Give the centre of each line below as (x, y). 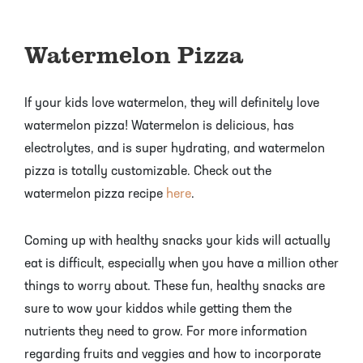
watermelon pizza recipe (95, 194)
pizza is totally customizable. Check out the (148, 171)
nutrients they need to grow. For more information (166, 332)
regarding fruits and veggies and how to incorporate (173, 354)
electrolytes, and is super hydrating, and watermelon (175, 149)
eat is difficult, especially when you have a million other (181, 264)
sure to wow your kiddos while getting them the (158, 309)
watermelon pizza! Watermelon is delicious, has (159, 126)
